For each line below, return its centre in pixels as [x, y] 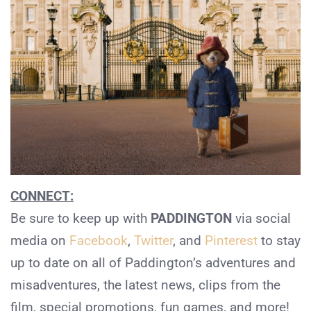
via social [261, 218]
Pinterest [231, 240]
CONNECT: [42, 196]
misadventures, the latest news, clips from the [145, 285]
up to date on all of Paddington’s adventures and [153, 262]
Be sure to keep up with [81, 218]
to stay [279, 240]
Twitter [153, 240]
